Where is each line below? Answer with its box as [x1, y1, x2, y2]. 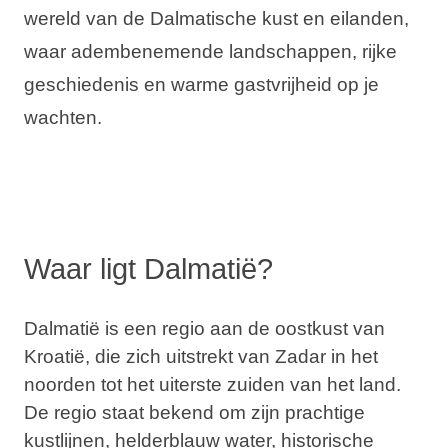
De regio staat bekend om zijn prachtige [23, 401, 365, 423]
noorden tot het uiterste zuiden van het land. [23, 373, 401, 395]
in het [325, 345, 378, 367]
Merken [28, 135, 94, 157]
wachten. [23, 107, 102, 129]
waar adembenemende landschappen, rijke [23, 41, 397, 63]
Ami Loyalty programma [28, 178, 233, 200]
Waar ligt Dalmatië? [23, 252, 273, 285]
